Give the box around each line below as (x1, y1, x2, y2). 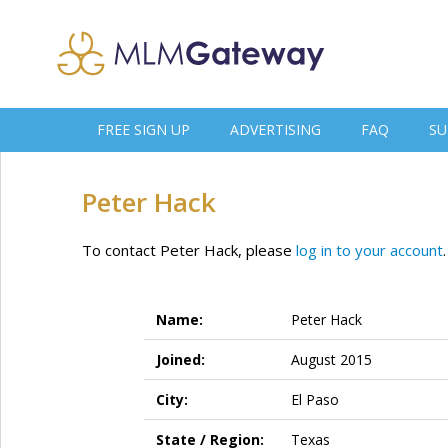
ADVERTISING (230, 120, 321, 139)
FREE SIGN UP (97, 120, 190, 139)
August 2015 (290, 349, 372, 369)
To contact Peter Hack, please (82, 239, 296, 260)
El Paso (290, 389, 339, 409)
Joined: (155, 349, 205, 369)
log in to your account (296, 239, 443, 260)
